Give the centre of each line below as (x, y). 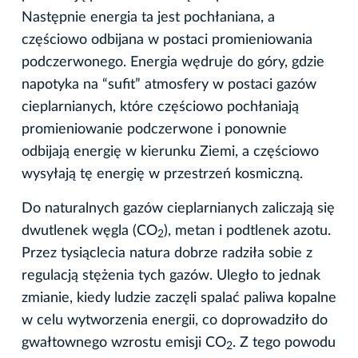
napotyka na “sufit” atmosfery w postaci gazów (169, 85)
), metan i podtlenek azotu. (247, 231)
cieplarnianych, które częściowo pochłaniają (160, 107)
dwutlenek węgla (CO (89, 231)
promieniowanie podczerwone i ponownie (154, 129)
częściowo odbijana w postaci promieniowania (167, 40)
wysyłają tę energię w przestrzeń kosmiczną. (164, 174)
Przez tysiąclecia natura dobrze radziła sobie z (167, 253)
